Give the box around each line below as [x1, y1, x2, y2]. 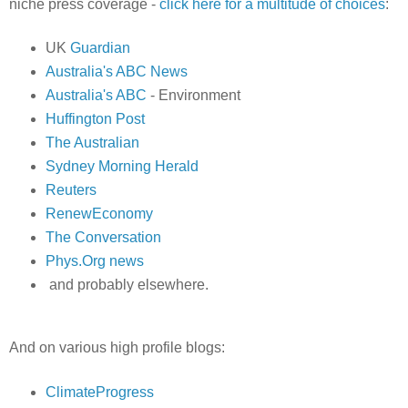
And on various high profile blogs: [9, 339, 225, 355]
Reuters [45, 182, 97, 199]
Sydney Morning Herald [45, 158, 199, 175]
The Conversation [45, 229, 161, 246]
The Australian [45, 135, 139, 151]
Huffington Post [45, 111, 145, 127]
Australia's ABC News [45, 64, 188, 80]
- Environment [146, 87, 240, 104]
